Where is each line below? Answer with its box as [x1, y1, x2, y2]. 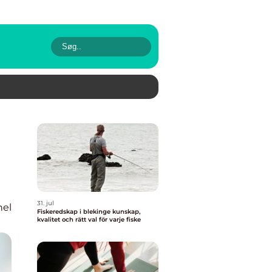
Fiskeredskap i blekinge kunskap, [37, 208, 112, 216]
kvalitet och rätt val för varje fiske [37, 216, 141, 223]
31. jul [37, 199, 54, 207]
